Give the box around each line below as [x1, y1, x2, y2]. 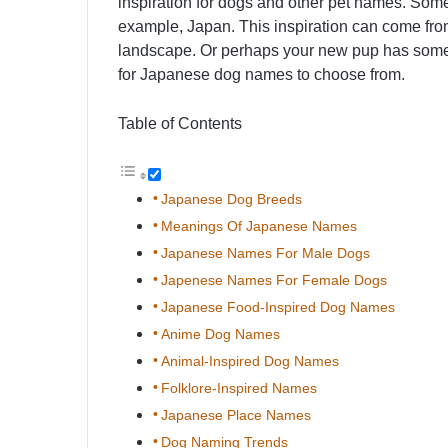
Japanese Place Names [160, 407, 311, 424]
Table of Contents [118, 115, 242, 133]
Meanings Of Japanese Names [160, 218, 357, 235]
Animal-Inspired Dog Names [160, 353, 339, 370]
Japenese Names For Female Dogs [160, 272, 387, 289]
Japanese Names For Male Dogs [160, 245, 370, 262]
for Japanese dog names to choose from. [118, 66, 405, 84]
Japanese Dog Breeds [160, 191, 302, 208]
